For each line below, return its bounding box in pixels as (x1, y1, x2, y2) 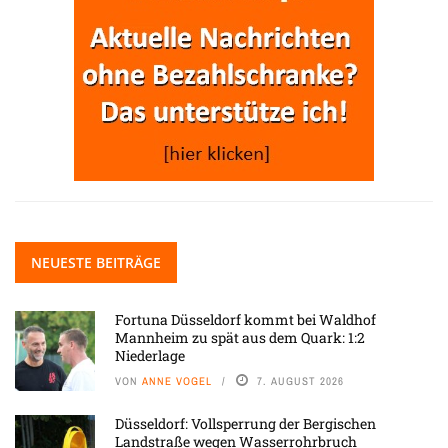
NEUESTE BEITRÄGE (31, 253, 161, 273)
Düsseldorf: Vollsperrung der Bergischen (115, 414, 376, 434)
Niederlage (115, 346, 188, 366)
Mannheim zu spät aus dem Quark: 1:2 (115, 328, 365, 348)
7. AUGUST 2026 (257, 374, 344, 389)
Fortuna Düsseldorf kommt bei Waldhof (115, 310, 376, 330)
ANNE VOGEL (142, 374, 212, 389)
